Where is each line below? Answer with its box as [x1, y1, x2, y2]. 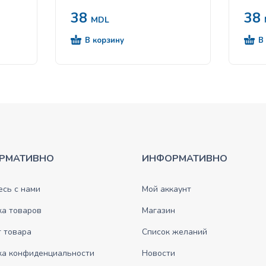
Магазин [142, 204, 175, 216]
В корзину [85, 34, 124, 46]
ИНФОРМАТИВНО [142, 151, 227, 165]
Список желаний [142, 226, 207, 237]
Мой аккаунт [142, 183, 191, 195]
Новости [142, 247, 175, 259]
